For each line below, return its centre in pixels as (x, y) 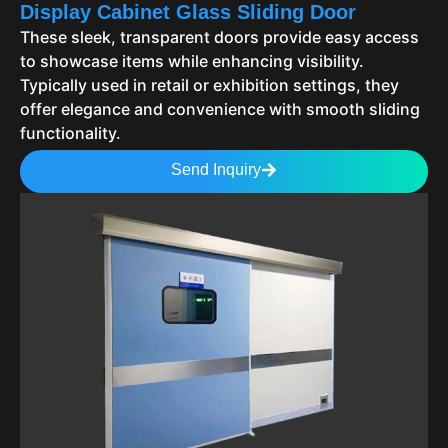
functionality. (70, 133)
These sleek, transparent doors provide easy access (219, 37)
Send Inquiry (216, 170)
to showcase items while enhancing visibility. (192, 61)
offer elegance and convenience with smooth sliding (220, 109)
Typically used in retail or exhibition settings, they (209, 85)
